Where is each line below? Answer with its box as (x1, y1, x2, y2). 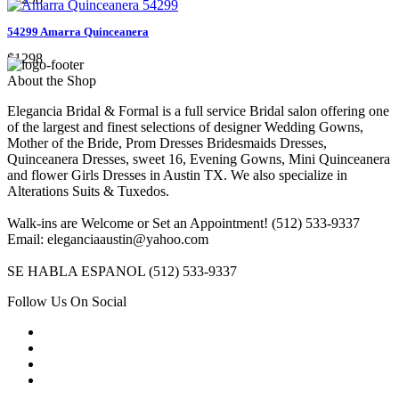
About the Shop (7, 72, 96, 88)
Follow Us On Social (7, 293, 126, 309)
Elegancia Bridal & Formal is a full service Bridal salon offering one (7, 102, 389, 118)
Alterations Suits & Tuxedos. (7, 183, 169, 199)
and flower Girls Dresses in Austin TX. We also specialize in (7, 167, 347, 183)
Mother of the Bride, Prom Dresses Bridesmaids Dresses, (7, 134, 327, 151)
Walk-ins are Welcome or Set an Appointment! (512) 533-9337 (7, 215, 360, 231)
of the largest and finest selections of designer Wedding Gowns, (7, 118, 363, 134)
